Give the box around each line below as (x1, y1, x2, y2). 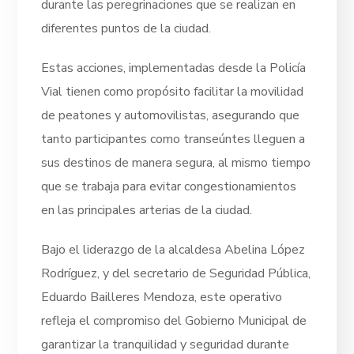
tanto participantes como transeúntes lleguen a (41, 130, 306, 148)
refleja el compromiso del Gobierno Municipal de (41, 311, 307, 330)
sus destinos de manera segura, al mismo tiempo (41, 153, 311, 171)
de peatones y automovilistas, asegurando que (41, 106, 300, 124)
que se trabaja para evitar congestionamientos (41, 177, 297, 195)
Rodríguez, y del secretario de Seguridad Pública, (41, 264, 311, 282)
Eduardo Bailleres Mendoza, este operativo (41, 288, 283, 306)
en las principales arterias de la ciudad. (41, 201, 253, 219)
